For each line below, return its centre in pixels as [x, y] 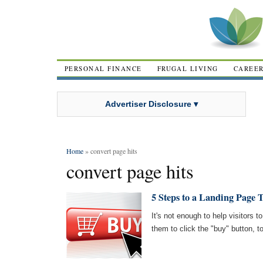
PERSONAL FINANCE [103, 68]
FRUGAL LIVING [188, 68]
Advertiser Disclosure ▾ [151, 104]
